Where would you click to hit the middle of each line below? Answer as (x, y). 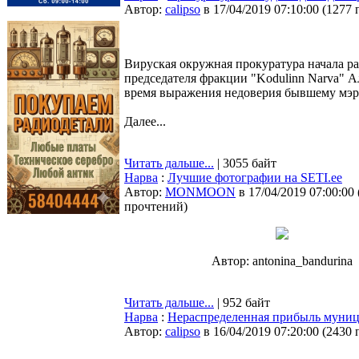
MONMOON (200, 192)
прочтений (154, 206)
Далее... (145, 121)
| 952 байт (242, 303)
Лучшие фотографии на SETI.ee (255, 177)
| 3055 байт (245, 163)
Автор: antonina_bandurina (282, 261)
